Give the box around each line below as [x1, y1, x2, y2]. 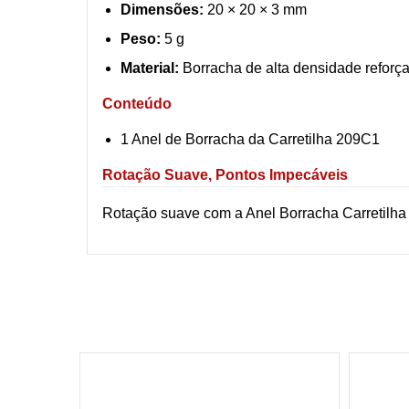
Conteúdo [102, 95, 172, 111]
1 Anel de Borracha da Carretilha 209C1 [121, 131, 380, 147]
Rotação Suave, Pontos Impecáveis [102, 166, 348, 183]
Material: [121, 59, 179, 76]
